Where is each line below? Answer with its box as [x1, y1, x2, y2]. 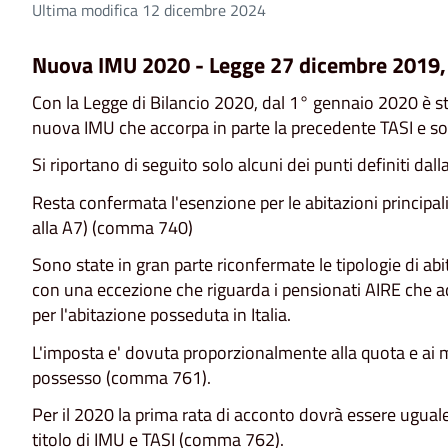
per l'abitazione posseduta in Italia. [32, 301, 291, 329]
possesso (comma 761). [32, 363, 211, 391]
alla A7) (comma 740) [32, 213, 193, 241]
